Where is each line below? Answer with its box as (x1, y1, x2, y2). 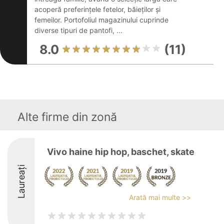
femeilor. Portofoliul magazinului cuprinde (34, 15, 168, 24)
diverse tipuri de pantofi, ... (34, 26, 122, 34)
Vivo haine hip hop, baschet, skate (47, 146, 194, 157)
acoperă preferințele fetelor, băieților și (34, 5, 160, 13)
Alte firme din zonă (17, 110, 117, 124)
